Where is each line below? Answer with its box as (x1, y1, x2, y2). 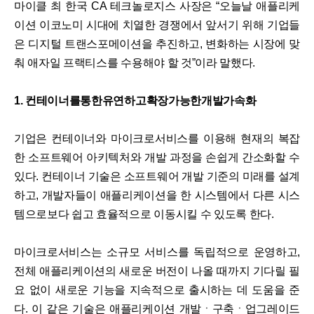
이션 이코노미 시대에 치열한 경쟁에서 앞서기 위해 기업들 (14, 19, 300, 32)
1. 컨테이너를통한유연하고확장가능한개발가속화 (14, 95, 257, 107)
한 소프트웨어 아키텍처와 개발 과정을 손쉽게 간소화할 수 (14, 151, 300, 164)
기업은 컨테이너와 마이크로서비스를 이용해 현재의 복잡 (14, 132, 300, 145)
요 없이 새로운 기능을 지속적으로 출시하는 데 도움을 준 (14, 284, 300, 296)
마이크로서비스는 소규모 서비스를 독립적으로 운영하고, (14, 246, 300, 259)
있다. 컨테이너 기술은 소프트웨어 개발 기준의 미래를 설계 (14, 170, 300, 183)
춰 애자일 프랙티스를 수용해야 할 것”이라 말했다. (14, 57, 256, 69)
